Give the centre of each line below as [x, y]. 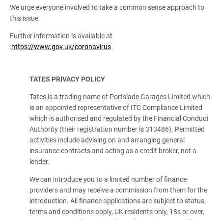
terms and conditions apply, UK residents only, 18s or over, [117, 212]
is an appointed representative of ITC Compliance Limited [116, 108]
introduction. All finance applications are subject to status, [118, 201]
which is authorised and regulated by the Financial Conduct [119, 118]
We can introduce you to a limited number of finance [108, 179]
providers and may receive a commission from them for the [118, 190]
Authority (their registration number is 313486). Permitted [117, 129]
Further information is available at [61, 36]
